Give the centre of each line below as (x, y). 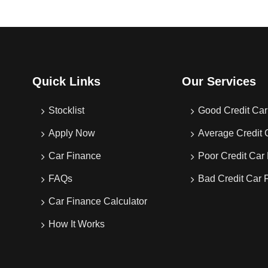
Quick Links (66, 81)
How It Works (77, 224)
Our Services (219, 81)
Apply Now (72, 133)
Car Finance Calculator (98, 201)
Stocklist (66, 110)
